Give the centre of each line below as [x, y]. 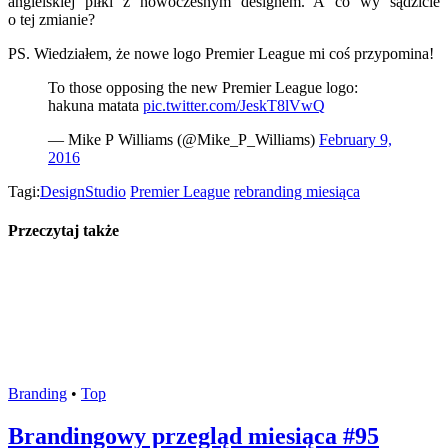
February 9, [355, 139]
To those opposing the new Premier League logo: [203, 87]
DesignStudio [83, 191]
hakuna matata [95, 105]
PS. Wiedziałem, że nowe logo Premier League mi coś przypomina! [221, 53]
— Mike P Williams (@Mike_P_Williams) [183, 139]
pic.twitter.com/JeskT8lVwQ [234, 105]
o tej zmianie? [51, 19]
